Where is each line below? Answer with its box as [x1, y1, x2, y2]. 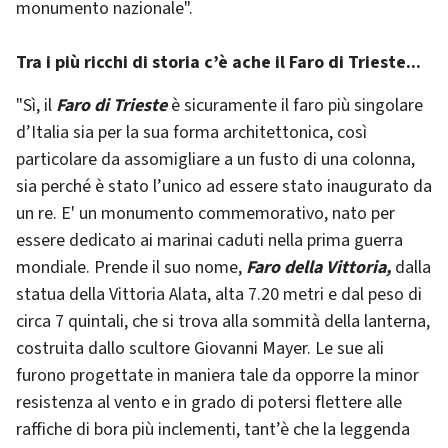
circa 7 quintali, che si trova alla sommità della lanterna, [16, 309, 430, 334]
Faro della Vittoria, [246, 255, 391, 280]
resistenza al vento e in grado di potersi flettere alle [16, 390, 402, 415]
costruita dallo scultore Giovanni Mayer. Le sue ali [16, 336, 384, 361]
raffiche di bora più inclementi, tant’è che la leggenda [16, 417, 410, 442]
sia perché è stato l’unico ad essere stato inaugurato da [16, 174, 432, 199]
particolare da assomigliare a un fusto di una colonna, [16, 147, 415, 172]
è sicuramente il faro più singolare [167, 93, 423, 118]
